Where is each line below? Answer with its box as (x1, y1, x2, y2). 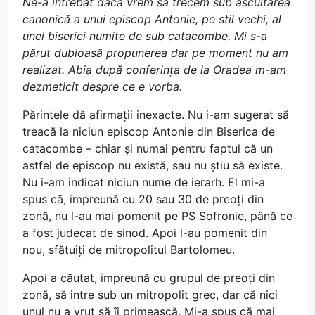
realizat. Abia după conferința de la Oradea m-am (22, 63, 286, 77)
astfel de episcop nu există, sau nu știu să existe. (22, 158, 283, 172)
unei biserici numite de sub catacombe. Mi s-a (22, 29, 267, 43)
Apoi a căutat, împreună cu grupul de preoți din (22, 271, 275, 285)
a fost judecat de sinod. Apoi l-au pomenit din (22, 226, 267, 240)
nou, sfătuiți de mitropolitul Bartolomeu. (22, 243, 235, 257)
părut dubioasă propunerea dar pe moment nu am (22, 46, 288, 60)
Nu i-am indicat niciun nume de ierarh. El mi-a (22, 175, 265, 189)
